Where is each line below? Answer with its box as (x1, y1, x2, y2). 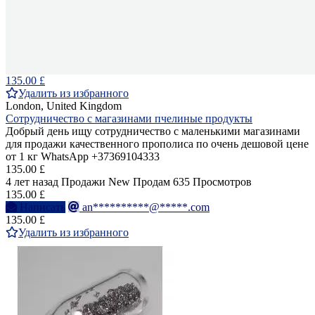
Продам (133, 176, 170, 188)
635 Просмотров (173, 176, 252, 188)
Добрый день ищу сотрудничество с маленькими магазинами (6, 125, 300, 138)
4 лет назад (6, 176, 58, 188)
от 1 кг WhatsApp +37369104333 (6, 150, 160, 163)
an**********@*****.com (82, 201, 210, 214)
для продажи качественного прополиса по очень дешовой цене (6, 138, 309, 150)
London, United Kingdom (6, 100, 122, 112)
